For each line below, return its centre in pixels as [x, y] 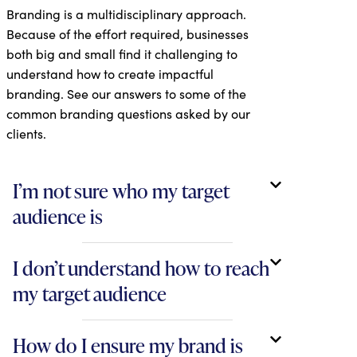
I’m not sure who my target [121, 191]
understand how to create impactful [110, 74]
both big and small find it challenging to [122, 54]
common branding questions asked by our [128, 114]
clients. [26, 133]
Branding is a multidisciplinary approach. [126, 14]
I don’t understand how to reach [141, 268]
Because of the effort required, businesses [127, 34]
